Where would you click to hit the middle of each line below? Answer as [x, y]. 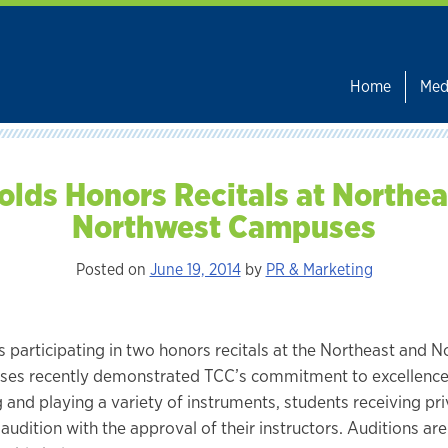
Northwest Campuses [224, 226]
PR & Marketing [319, 269]
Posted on [112, 269]
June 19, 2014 [195, 269]
